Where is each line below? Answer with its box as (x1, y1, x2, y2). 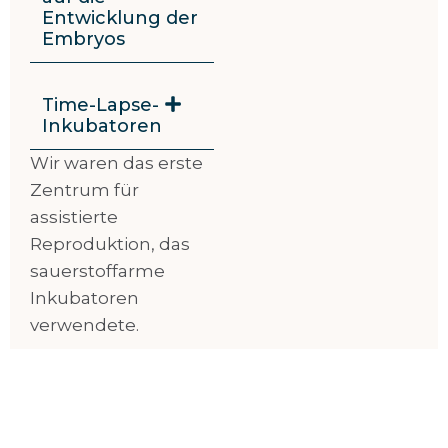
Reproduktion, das (30, 234, 191, 255)
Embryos (42, 28, 126, 51)
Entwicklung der (42, 7, 199, 30)
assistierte (30, 207, 119, 228)
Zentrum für (30, 180, 140, 201)
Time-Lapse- (42, 94, 160, 117)
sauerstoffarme (30, 261, 166, 282)
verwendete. (30, 315, 140, 336)
